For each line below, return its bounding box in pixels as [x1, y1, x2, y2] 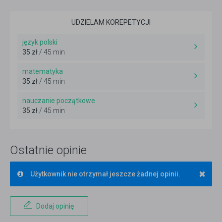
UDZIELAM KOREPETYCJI [71, 18, 151, 27]
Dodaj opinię [36, 202, 74, 211]
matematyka [22, 67, 63, 76]
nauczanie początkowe [22, 97, 95, 105]
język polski [22, 38, 57, 47]
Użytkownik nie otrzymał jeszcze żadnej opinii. [30, 170, 180, 178]
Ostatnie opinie [10, 143, 87, 158]
